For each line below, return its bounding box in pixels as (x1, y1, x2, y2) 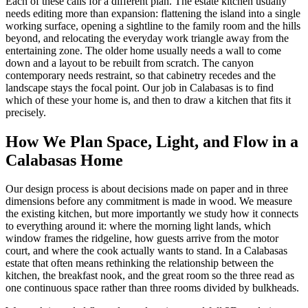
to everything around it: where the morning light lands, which (5, 220, 271, 232)
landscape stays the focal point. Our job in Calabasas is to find (5, 81, 274, 93)
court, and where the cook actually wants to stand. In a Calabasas (5, 245, 287, 257)
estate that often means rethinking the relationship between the (5, 257, 274, 269)
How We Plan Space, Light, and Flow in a (5, 132, 298, 151)
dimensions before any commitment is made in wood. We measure (5, 195, 292, 208)
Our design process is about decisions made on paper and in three (5, 183, 288, 195)
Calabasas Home (5, 151, 123, 169)
